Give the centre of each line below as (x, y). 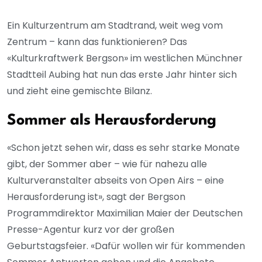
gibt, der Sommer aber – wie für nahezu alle (107, 164)
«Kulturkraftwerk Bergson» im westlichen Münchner (125, 58)
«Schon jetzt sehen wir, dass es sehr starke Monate (123, 147)
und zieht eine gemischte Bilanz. (81, 91)
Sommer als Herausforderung (112, 120)
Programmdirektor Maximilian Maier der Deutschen (125, 213)
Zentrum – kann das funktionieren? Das (97, 42)
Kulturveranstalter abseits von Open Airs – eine (116, 180)
